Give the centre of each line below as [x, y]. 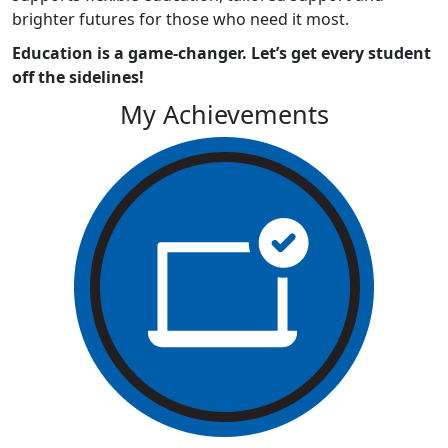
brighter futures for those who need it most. [180, 18]
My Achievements [224, 113]
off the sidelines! [78, 76]
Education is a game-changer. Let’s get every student [221, 52]
